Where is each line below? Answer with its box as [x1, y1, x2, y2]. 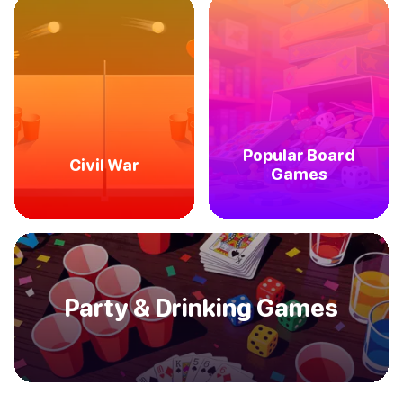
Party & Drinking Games [65, 293, 338, 323]
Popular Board [242, 146, 355, 166]
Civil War [69, 155, 139, 175]
